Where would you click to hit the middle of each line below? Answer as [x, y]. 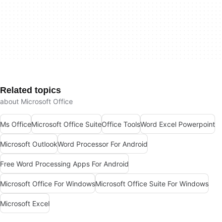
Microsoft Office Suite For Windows [152, 183]
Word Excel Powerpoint [178, 124]
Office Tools [121, 124]
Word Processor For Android [103, 144]
